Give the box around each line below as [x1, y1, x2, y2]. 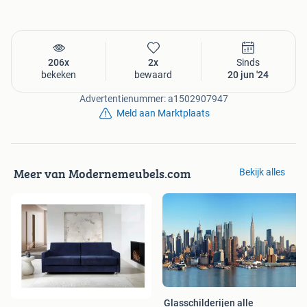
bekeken [41, 69, 77, 81]
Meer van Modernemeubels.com [14, 164, 191, 184]
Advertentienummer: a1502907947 [79, 93, 228, 105]
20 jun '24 [228, 69, 269, 81]
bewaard [134, 69, 173, 81]
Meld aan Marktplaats [116, 108, 210, 119]
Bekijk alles [239, 167, 285, 178]
